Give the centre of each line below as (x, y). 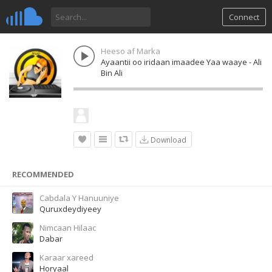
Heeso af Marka (131, 51)
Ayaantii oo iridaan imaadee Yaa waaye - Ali (181, 62)
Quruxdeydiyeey (70, 209)
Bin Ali (112, 73)
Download (167, 140)
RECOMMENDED (43, 174)
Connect (244, 17)
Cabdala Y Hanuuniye (79, 198)
